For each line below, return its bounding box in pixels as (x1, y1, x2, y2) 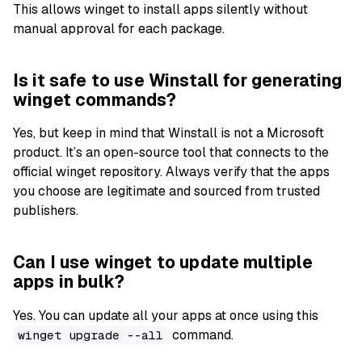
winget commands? (13, 88, 177, 111)
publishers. (13, 202, 78, 220)
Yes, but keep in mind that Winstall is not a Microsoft (13, 124, 324, 142)
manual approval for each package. (13, 19, 225, 37)
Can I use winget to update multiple (13, 251, 314, 274)
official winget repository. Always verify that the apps (13, 163, 330, 181)
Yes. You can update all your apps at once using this (13, 307, 318, 325)
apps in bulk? (13, 271, 125, 293)
